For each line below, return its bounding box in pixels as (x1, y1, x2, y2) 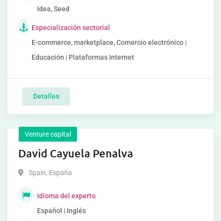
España (47, 169, 72, 177)
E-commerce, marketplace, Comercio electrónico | (32, 38, 187, 46)
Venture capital (25, 130, 71, 138)
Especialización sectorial (32, 24, 110, 32)
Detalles (33, 92, 59, 100)
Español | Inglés (37, 207, 86, 215)
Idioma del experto (37, 192, 96, 200)
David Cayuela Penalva (18, 147, 133, 160)
